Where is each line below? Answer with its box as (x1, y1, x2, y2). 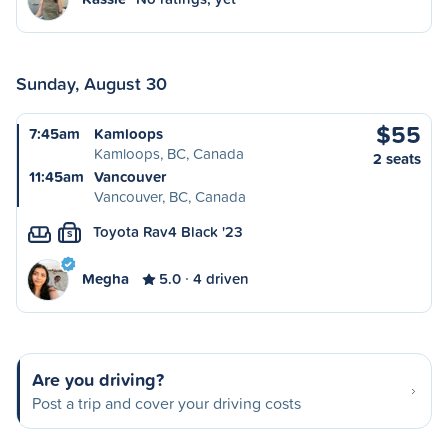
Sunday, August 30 (16, 70, 167, 96)
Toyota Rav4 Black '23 (93, 221, 243, 242)
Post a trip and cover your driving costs (32, 392, 301, 414)
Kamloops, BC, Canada (94, 143, 244, 164)
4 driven (193, 268, 249, 289)
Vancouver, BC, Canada (94, 186, 246, 207)
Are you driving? (32, 366, 164, 392)
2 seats (373, 148, 421, 169)
